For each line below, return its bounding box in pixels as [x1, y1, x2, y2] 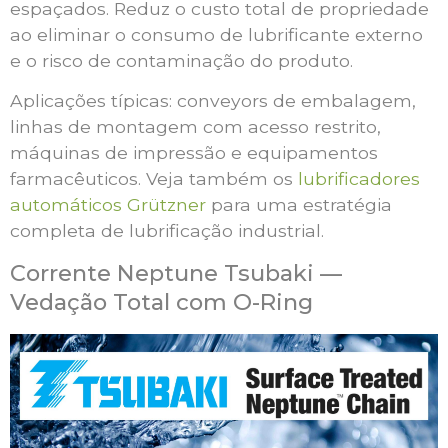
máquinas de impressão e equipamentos [10, 142, 378, 164]
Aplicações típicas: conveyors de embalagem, [10, 90, 416, 112]
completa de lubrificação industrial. [10, 220, 324, 242]
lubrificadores [298, 168, 420, 190]
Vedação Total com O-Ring [10, 287, 313, 316]
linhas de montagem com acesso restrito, [10, 116, 381, 138]
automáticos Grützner [10, 194, 206, 216]
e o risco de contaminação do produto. [10, 49, 353, 71]
